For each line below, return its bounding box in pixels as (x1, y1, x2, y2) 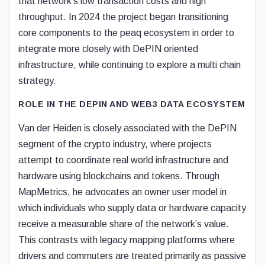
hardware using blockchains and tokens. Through (18, 171, 219, 181)
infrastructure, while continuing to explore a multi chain (18, 60, 241, 70)
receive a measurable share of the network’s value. (18, 219, 229, 229)
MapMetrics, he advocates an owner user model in (18, 187, 227, 197)
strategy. (18, 76, 56, 86)
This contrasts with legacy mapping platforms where (18, 235, 235, 245)
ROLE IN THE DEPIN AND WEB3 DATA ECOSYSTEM (18, 99, 245, 109)
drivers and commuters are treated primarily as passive (18, 251, 246, 261)
